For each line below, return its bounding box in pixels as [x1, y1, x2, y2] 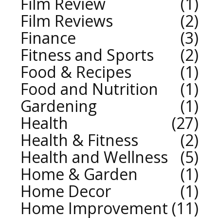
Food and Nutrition [20, 78, 158, 99]
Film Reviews [20, 10, 113, 31]
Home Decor [20, 180, 111, 201]
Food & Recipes [20, 61, 131, 82]
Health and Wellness [20, 146, 168, 167]
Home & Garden [20, 163, 138, 184]
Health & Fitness [20, 129, 138, 150]
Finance [20, 27, 76, 48]
